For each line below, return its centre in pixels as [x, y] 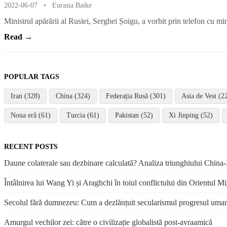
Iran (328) [25, 96]
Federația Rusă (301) [136, 96]
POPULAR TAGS [32, 76]
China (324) [73, 96]
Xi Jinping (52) [191, 115]
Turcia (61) [83, 115]
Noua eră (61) [31, 115]
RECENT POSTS [31, 146]
